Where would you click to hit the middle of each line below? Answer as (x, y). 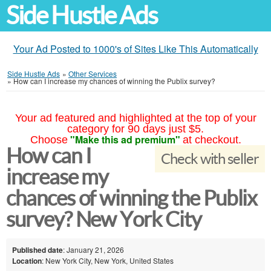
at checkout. (212, 140)
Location (27, 260)
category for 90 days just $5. (135, 129)
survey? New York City (104, 219)
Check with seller (210, 159)
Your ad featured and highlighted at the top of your (135, 118)
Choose (49, 140)
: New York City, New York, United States (108, 260)
